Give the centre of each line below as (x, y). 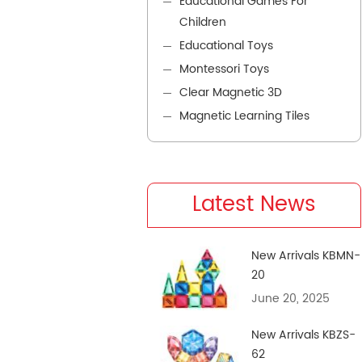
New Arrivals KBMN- (306, 256)
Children (203, 23)
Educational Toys (226, 46)
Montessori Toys (224, 69)
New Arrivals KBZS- (303, 335)
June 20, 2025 (290, 299)
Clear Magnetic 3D (231, 93)
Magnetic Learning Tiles (244, 116)
